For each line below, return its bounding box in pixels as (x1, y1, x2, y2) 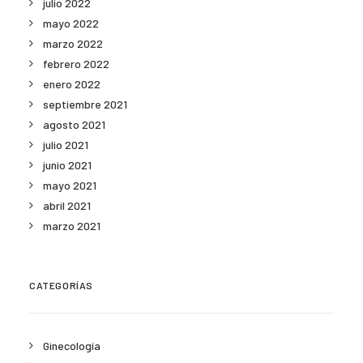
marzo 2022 (43, 36, 103, 50)
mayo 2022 (43, 16, 99, 30)
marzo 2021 (43, 219, 100, 233)
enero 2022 (43, 77, 100, 91)
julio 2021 (43, 138, 88, 152)
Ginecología (43, 339, 100, 352)
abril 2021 (43, 199, 91, 212)
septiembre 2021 (43, 97, 127, 111)
